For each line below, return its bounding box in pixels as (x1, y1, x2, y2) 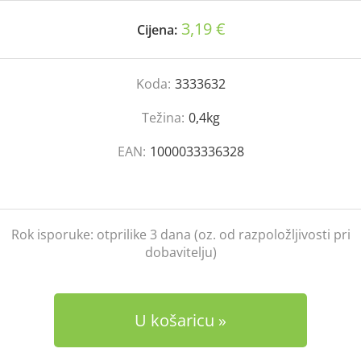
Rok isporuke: (10, 226, 97, 243)
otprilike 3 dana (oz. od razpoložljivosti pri (96, 226, 351, 243)
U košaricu (135, 309, 214, 331)
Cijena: (136, 21, 177, 39)
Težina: (141, 109, 185, 127)
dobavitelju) (144, 243, 217, 261)
